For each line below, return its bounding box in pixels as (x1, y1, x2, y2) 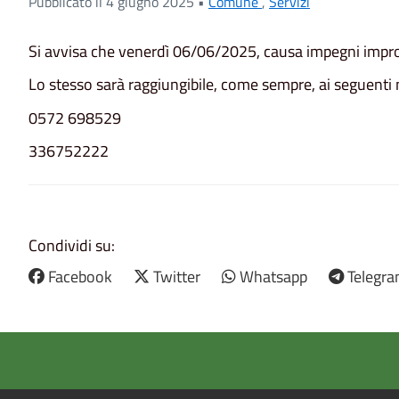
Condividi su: (28, 233, 115, 258)
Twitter (153, 265, 200, 289)
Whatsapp (240, 265, 307, 289)
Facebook (48, 265, 112, 289)
